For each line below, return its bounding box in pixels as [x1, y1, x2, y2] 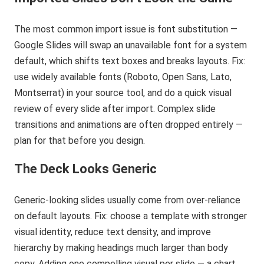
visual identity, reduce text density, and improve [14, 226, 212, 238]
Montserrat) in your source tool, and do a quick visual [14, 87, 232, 99]
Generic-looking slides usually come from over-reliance [14, 194, 241, 206]
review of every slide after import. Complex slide [14, 103, 216, 115]
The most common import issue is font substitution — [14, 24, 238, 35]
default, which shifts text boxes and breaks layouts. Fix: [14, 55, 246, 67]
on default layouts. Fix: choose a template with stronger [14, 210, 247, 222]
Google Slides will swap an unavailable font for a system [14, 39, 247, 51]
